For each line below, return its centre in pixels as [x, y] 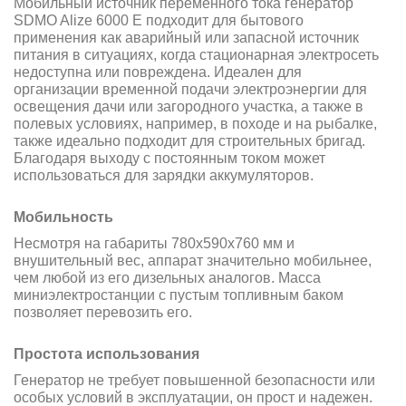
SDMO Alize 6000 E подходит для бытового [159, 20]
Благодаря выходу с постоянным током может [169, 158]
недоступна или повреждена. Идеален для [158, 72]
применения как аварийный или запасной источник [186, 37]
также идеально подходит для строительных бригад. [189, 140]
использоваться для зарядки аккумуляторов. [164, 175]
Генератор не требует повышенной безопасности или [194, 380]
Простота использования [108, 353]
